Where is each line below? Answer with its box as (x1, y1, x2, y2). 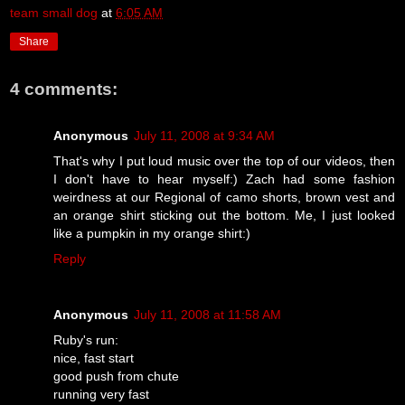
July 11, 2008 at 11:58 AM (134, 306, 281, 322)
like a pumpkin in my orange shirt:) (53, 225, 250, 240)
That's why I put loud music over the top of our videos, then (53, 153, 395, 168)
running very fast (53, 386, 149, 401)
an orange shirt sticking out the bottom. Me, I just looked (53, 207, 395, 222)
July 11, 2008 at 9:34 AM (134, 127, 275, 143)
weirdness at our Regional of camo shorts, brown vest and (53, 189, 395, 204)
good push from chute (53, 368, 179, 383)
